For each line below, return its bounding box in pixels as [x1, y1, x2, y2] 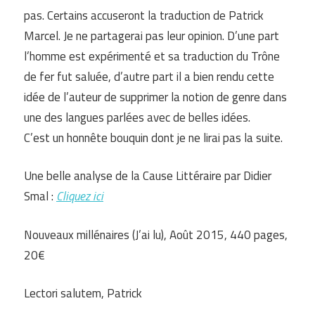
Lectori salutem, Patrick [24, 284, 142, 303]
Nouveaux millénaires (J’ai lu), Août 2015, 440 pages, [24, 225, 288, 244]
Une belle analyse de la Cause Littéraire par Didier [24, 167, 271, 186]
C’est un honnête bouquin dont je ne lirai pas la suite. [24, 128, 283, 147]
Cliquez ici [56, 187, 103, 206]
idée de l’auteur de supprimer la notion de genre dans [24, 87, 287, 106]
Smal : [24, 187, 56, 206]
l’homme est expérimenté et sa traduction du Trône [24, 46, 280, 65]
